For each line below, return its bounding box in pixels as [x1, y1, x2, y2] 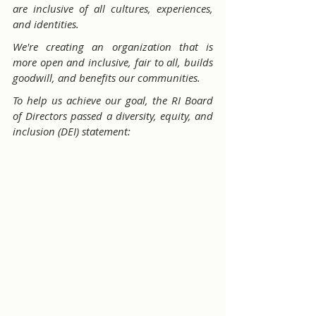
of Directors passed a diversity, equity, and [13, 109, 213, 123]
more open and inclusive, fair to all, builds [13, 55, 213, 70]
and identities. [13, 17, 79, 32]
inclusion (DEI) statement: [13, 124, 130, 139]
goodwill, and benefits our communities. [13, 71, 200, 85]
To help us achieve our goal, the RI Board [13, 93, 213, 108]
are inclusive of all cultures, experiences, [13, 1, 213, 16]
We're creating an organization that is [13, 39, 213, 54]
